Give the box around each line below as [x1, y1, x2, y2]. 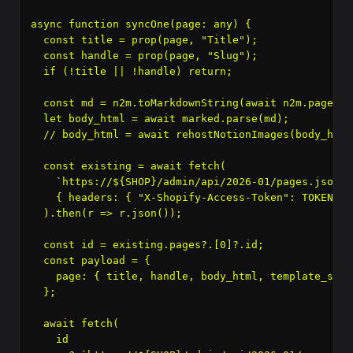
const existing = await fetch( [31, 160, 226, 172]
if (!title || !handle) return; [31, 65, 232, 77]
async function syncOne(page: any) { [31, 18, 251, 30]
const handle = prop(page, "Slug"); [31, 50, 258, 61]
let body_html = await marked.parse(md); [31, 113, 289, 124]
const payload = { [31, 255, 150, 266]
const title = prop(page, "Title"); [31, 34, 258, 46]
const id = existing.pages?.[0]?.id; [31, 239, 264, 251]
